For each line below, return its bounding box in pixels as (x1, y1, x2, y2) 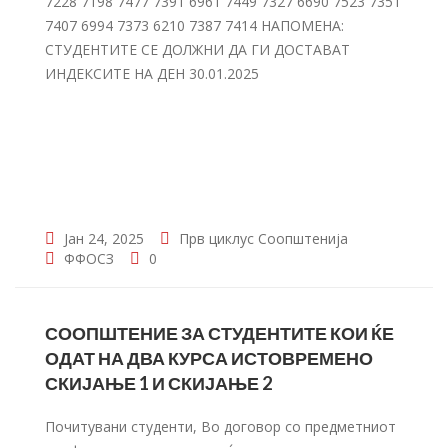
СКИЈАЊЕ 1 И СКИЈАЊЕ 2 (45, 372, 272, 394)
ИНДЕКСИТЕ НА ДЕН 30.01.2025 (45, 64, 259, 83)
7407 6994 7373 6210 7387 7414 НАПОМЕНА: (45, 16, 344, 35)
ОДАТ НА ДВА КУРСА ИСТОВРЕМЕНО (45, 347, 373, 369)
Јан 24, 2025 (60, 229, 144, 248)
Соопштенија (258, 229, 348, 248)
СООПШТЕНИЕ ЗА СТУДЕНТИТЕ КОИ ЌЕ (45, 322, 394, 344)
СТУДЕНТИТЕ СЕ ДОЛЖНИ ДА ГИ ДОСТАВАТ (45, 40, 350, 59)
